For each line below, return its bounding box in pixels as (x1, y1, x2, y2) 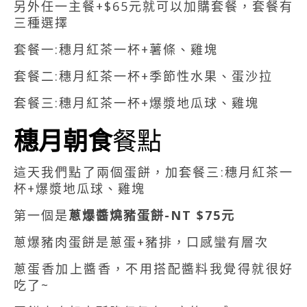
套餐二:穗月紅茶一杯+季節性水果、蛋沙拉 (14, 68, 273, 85)
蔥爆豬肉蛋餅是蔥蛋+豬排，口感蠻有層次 (14, 234, 269, 251)
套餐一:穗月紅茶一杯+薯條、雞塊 (14, 41, 218, 58)
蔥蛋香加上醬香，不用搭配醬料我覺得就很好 (14, 260, 293, 278)
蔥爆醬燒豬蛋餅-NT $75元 (69, 207, 235, 224)
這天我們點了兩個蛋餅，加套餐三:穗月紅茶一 (14, 164, 293, 181)
